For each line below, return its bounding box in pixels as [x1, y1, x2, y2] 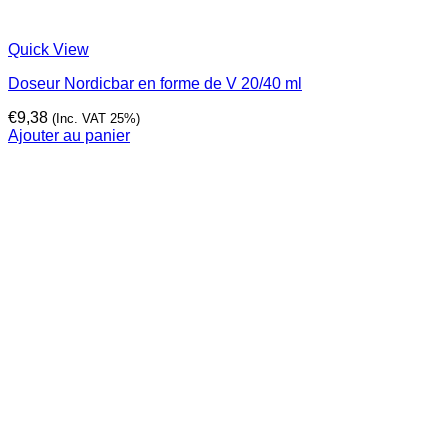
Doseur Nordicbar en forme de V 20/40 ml [8, 75, 302, 93]
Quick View [8, 41, 89, 59]
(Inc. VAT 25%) [52, 111, 140, 127]
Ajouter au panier [8, 127, 130, 145]
